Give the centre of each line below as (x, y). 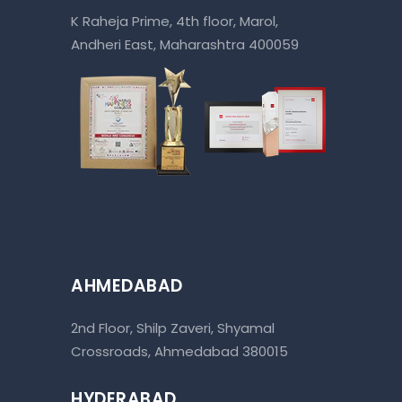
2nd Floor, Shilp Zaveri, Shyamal (173, 328)
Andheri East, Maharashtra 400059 (185, 45)
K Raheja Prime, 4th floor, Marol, (175, 22)
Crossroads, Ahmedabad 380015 (179, 352)
